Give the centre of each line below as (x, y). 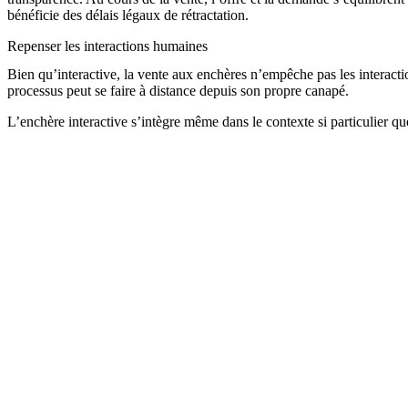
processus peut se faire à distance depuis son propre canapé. (178, 91)
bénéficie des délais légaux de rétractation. (128, 15)
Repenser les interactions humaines (107, 46)
